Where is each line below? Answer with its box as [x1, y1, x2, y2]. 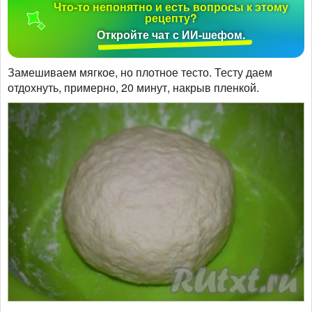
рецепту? [145, 9, 198, 26]
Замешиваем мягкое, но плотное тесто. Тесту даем [8, 63, 272, 80]
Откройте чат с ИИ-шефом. [97, 26, 246, 42]
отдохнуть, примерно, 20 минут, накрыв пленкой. [8, 79, 259, 95]
